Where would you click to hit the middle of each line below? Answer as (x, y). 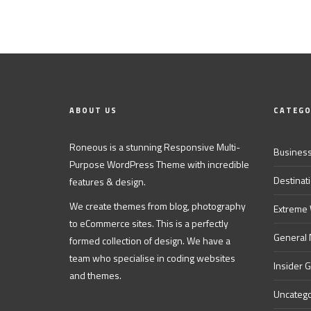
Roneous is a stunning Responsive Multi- (155, 147)
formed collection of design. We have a (150, 241)
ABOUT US (93, 110)
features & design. (108, 182)
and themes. (95, 275)
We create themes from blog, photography (158, 206)
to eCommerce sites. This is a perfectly (149, 223)
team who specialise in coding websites (152, 258)
